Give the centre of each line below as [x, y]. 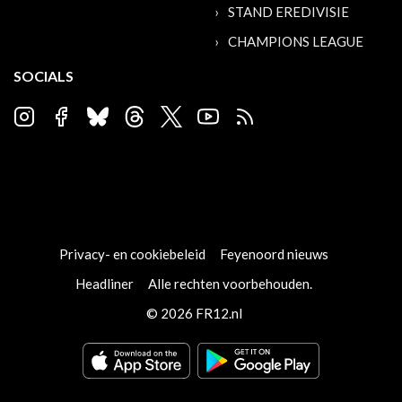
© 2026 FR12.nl [194, 313]
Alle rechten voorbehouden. [230, 284]
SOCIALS [44, 76]
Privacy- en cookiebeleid [132, 254]
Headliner [105, 284]
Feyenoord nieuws [274, 254]
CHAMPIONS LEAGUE [296, 41]
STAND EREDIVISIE [288, 12]
